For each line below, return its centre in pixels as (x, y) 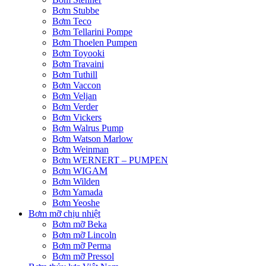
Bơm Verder (75, 107)
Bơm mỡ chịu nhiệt (64, 214)
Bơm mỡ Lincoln (84, 235)
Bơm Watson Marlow (93, 139)
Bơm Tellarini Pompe (92, 32)
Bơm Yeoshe (76, 203)
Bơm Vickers (77, 118)
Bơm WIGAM (80, 171)
